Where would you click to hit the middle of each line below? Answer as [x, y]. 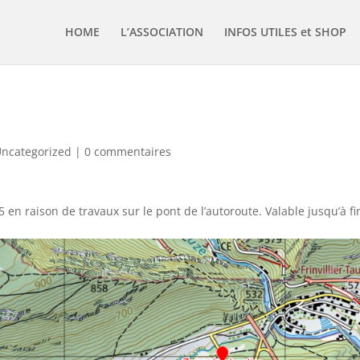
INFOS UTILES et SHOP [286, 32]
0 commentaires [128, 151]
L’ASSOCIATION [162, 32]
